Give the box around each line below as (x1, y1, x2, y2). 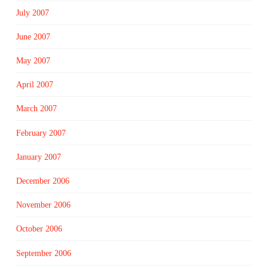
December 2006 (16, 176, 69, 185)
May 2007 (16, 56, 50, 65)
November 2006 (16, 200, 71, 210)
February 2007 (16, 128, 66, 138)
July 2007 (16, 8, 49, 17)
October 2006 (16, 224, 62, 234)
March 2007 (16, 104, 57, 114)
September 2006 (16, 248, 71, 258)
